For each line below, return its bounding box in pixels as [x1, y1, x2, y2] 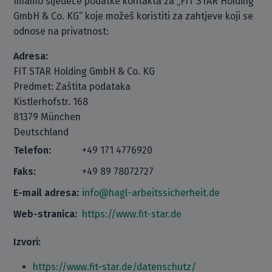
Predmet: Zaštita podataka [13, 81, 131, 92]
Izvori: [13, 236, 41, 248]
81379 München [13, 111, 81, 123]
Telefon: [13, 144, 52, 156]
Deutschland [13, 126, 69, 138]
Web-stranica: [13, 208, 78, 220]
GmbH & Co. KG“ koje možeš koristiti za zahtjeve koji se [13, 10, 254, 22]
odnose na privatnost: [13, 25, 109, 37]
